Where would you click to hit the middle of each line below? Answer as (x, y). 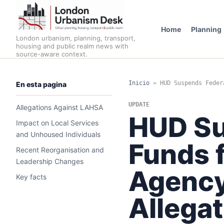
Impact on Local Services (57, 123)
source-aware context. (52, 54)
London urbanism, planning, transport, (76, 38)
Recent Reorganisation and (60, 150)
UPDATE (139, 104)
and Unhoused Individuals (58, 134)
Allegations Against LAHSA (59, 107)
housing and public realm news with (72, 46)
